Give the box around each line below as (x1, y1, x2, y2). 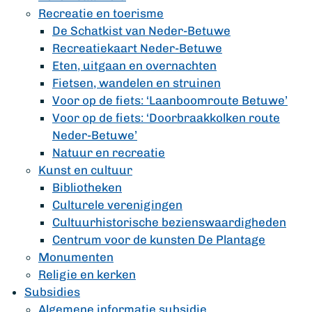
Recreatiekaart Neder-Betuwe (52, 41, 222, 55)
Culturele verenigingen (52, 198, 182, 212)
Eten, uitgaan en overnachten (52, 58, 217, 72)
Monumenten (38, 250, 114, 264)
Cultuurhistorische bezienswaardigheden (52, 215, 286, 229)
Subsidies (24, 285, 80, 299)
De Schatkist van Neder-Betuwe (52, 24, 231, 38)
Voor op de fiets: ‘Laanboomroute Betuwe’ (52, 93, 288, 107)
